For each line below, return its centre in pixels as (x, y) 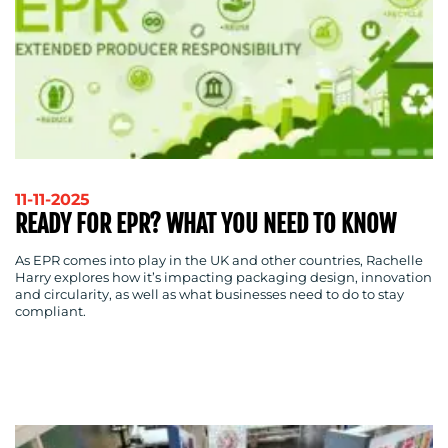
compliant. (50, 312)
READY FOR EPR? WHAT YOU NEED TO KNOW (205, 223)
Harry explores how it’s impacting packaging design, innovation (223, 278)
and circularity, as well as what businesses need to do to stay (209, 295)
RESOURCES (88, 131)
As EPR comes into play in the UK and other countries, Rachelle (219, 261)
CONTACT (74, 271)
